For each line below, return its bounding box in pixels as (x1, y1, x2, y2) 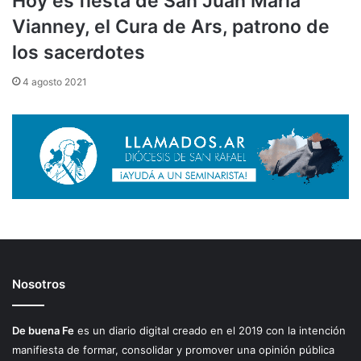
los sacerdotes (12, 41, 145, 64)
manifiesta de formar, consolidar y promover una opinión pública (12, 342, 334, 356)
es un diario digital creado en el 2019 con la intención (74, 323, 346, 337)
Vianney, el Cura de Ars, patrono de (12, 15, 330, 39)
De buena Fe (12, 323, 74, 337)
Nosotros (12, 276, 65, 292)
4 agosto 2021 (23, 76, 87, 89)
